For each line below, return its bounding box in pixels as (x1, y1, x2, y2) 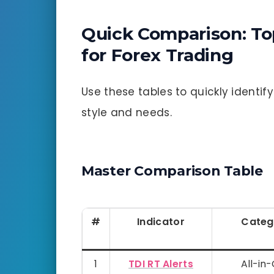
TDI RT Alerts (128, 257, 193, 272)
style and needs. (81, 105, 172, 120)
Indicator (137, 215, 185, 229)
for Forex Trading (81, 44, 234, 65)
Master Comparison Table (81, 162, 263, 179)
